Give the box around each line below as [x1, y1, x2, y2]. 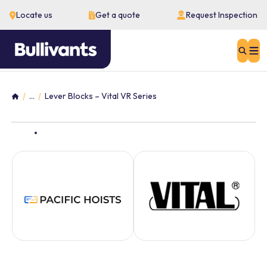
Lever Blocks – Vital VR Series [45, 91, 157, 101]
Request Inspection [186, 10, 257, 20]
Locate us [16, 10, 52, 20]
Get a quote [95, 10, 140, 20]
